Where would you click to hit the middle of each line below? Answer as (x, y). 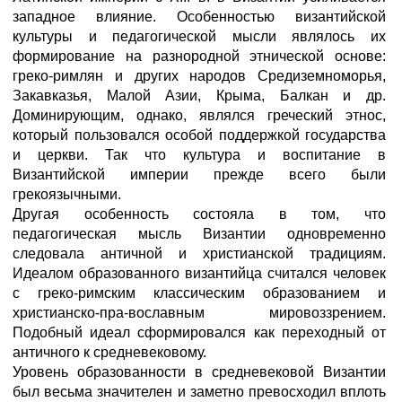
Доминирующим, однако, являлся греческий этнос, (199, 115)
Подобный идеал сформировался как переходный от (199, 332)
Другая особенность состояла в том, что (199, 214)
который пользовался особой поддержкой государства (199, 135)
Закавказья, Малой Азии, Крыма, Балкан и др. (199, 96)
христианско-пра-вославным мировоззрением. (199, 313)
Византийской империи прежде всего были (199, 175)
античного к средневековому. (109, 352)
